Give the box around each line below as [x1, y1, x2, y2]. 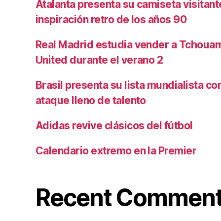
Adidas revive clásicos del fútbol [36, 119, 193, 132]
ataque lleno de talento [36, 94, 146, 107]
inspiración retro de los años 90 [36, 13, 187, 26]
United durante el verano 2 [36, 53, 163, 66]
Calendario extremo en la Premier [36, 144, 197, 157]
